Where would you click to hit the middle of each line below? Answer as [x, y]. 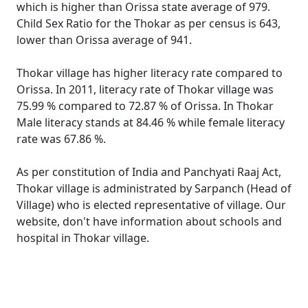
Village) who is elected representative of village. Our [151, 205]
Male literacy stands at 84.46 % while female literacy [151, 122]
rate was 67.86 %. [61, 139]
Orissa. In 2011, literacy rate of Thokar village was [145, 89]
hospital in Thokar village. [83, 238]
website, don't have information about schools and [149, 221]
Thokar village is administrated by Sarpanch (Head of [154, 188]
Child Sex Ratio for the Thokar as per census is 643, [148, 23]
